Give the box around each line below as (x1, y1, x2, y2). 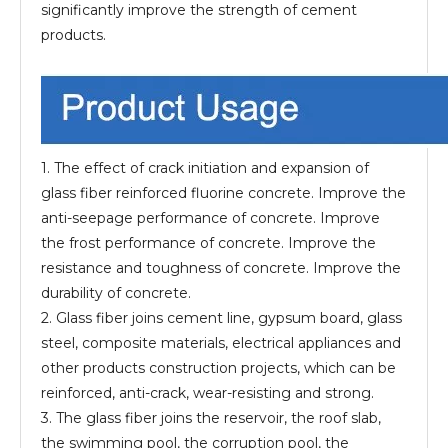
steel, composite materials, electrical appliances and (41, 334, 401, 352)
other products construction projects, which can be (41, 359, 396, 377)
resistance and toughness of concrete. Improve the (41, 259, 401, 277)
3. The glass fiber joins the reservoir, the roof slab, (41, 409, 381, 427)
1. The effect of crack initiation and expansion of (41, 159, 369, 177)
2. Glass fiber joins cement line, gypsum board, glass (41, 309, 402, 327)
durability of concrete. (41, 284, 199, 302)
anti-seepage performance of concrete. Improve (41, 209, 380, 227)
